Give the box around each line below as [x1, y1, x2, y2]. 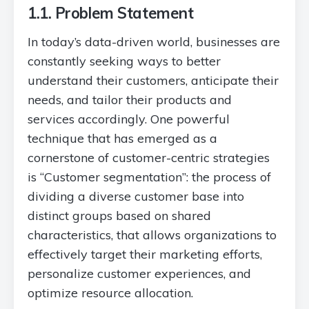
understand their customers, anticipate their [28, 72, 279, 88]
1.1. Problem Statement [28, 3, 194, 23]
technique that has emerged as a [28, 130, 217, 146]
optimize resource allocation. [28, 285, 193, 301]
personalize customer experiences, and [28, 266, 251, 281]
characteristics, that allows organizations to [28, 227, 277, 243]
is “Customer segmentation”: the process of [28, 169, 271, 185]
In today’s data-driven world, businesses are [28, 34, 280, 50]
